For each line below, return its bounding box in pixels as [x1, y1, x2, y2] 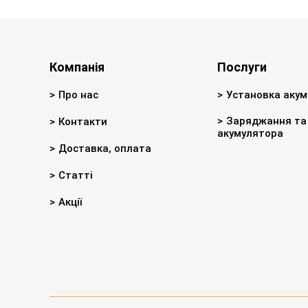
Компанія [49, 59, 104, 74]
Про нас [58, 88, 98, 101]
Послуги [217, 59, 267, 74]
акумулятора [217, 126, 283, 140]
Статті [58, 168, 93, 181]
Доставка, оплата [58, 142, 151, 155]
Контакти [58, 115, 107, 128]
